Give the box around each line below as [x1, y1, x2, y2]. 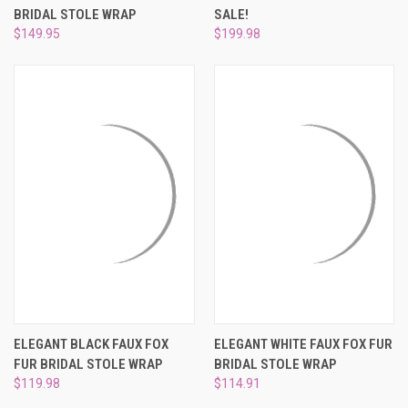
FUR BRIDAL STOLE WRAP [14, 356, 162, 373]
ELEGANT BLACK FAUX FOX [14, 336, 168, 353]
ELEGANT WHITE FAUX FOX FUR [213, 336, 393, 353]
